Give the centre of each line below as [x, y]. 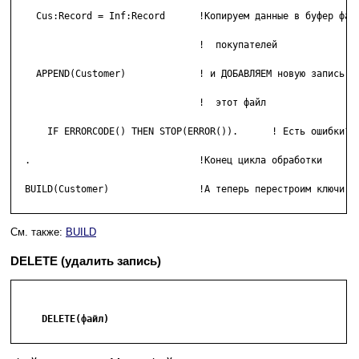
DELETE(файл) [61, 319]
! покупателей [25, 45]
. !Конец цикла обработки [168, 161]
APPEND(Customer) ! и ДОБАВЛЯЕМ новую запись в [185, 74]
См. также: [38, 232]
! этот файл [103, 103]
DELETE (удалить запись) [86, 261]
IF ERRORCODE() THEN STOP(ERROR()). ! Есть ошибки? [182, 132]
